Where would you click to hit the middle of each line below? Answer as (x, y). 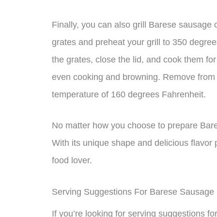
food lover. (72, 161)
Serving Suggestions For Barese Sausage (133, 192)
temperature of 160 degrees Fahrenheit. (129, 94)
